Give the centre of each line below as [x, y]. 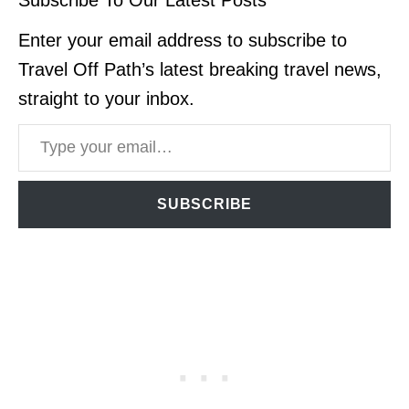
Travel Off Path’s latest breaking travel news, [200, 69]
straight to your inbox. [106, 98]
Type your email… [26, 123]
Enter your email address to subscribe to [183, 40]
